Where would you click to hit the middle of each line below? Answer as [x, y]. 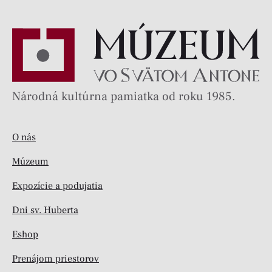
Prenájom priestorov [56, 258]
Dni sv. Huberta [45, 210]
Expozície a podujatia [57, 185]
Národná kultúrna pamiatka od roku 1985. [124, 96]
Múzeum [30, 161]
